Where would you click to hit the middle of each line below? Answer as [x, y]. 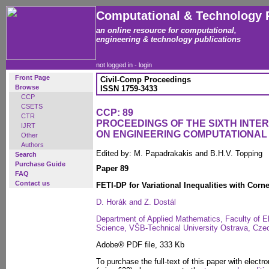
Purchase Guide [40, 164]
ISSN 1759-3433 [129, 89]
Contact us [32, 183]
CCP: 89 [115, 113]
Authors [32, 145]
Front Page [32, 77]
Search [26, 154]
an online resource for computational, [166, 30]
